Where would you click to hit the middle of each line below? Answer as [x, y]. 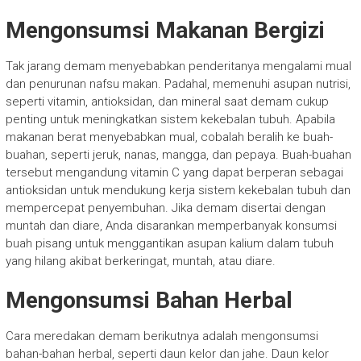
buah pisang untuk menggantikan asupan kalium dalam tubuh [169, 243]
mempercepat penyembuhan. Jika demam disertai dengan [165, 207]
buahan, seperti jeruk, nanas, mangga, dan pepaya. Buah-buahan [178, 154]
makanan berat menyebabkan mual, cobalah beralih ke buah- [169, 137]
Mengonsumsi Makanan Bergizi [165, 30]
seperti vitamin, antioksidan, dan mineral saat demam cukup [167, 101]
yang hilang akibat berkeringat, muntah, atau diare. [140, 261]
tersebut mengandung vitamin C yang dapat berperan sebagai [174, 172]
